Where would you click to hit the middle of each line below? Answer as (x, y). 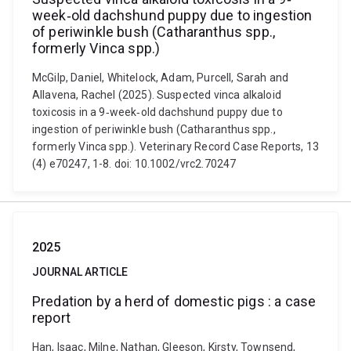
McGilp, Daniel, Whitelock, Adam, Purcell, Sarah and (161, 78)
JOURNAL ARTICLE (80, 272)
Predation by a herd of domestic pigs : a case (174, 301)
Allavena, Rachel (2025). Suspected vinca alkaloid (157, 95)
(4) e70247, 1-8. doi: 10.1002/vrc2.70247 (134, 164)
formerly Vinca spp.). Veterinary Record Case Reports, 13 (175, 147)
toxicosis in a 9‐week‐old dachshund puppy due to (157, 112)
